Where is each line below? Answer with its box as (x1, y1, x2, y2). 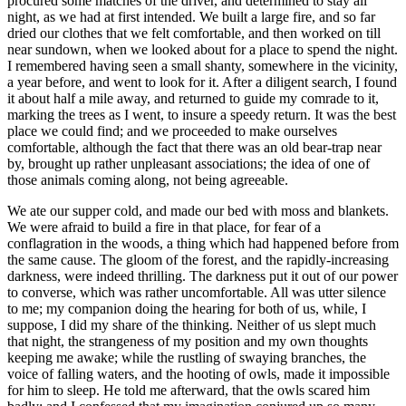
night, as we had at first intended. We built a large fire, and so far (7, 9, 375, 25)
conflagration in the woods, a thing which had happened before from (7, 236, 399, 252)
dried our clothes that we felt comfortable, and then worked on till (7, 25, 381, 42)
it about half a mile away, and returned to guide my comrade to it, (7, 91, 379, 107)
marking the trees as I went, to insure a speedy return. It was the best (7, 107, 396, 123)
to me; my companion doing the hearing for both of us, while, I (7, 301, 366, 317)
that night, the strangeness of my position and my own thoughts (7, 333, 368, 350)
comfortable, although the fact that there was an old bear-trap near (7, 140, 382, 156)
